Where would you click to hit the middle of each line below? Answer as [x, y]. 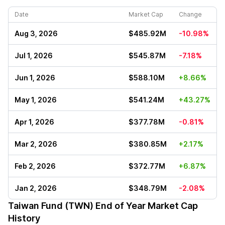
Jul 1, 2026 [34, 55]
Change [190, 14]
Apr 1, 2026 [34, 122]
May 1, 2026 [36, 100]
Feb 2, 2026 [35, 166]
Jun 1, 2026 [35, 78]
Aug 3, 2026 [36, 33]
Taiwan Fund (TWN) [51, 206]
